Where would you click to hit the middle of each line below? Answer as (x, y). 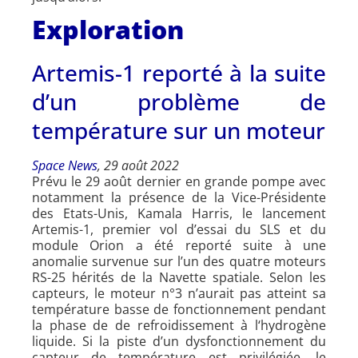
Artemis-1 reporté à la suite (179, 72)
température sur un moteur (179, 130)
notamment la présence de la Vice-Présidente (179, 197)
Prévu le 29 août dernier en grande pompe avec (179, 181)
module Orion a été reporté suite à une (179, 245)
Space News (65, 165)
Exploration (108, 29)
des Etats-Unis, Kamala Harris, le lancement (179, 213)
